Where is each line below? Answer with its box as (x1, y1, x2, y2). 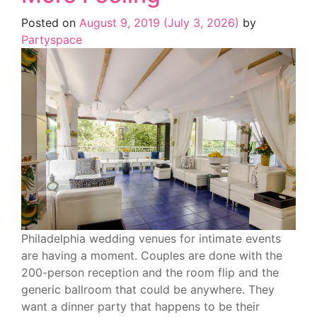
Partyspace (21, 32, 82, 47)
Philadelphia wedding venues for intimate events (21, 231, 281, 246)
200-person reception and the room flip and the (21, 265, 279, 280)
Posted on (21, 15, 79, 30)
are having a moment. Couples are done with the (21, 248, 282, 263)
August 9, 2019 (79, 15, 160, 30)
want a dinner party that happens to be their (21, 299, 260, 314)
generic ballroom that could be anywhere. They (21, 282, 275, 297)
